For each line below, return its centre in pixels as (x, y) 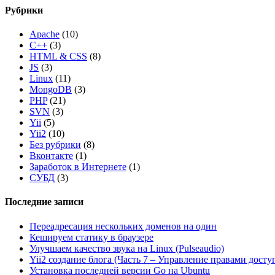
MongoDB (51, 90)
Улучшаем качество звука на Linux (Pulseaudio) (127, 248)
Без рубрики (55, 145)
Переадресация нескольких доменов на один (123, 226)
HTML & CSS (58, 56)
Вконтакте (51, 156)
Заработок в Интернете (78, 167)
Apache (45, 34)
